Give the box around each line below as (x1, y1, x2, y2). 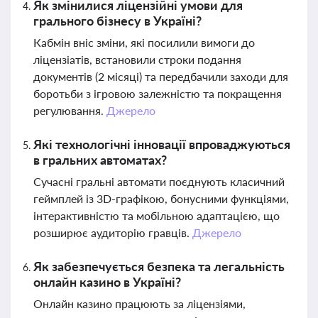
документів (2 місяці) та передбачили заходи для (33, 70, 288, 83)
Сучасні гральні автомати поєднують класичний (33, 175, 285, 188)
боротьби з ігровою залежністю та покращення (33, 87, 282, 100)
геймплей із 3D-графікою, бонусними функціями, (33, 192, 289, 205)
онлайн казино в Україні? (33, 274, 181, 290)
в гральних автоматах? (33, 152, 167, 168)
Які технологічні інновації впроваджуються (33, 136, 290, 152)
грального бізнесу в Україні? (33, 13, 202, 28)
